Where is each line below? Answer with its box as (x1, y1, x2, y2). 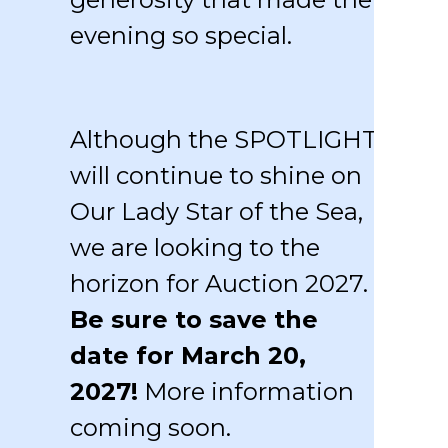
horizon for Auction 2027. (70, 269, 368, 298)
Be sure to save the (70, 305, 318, 334)
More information (138, 377, 354, 406)
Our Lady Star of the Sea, (70, 197, 363, 226)
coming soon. (70, 413, 231, 442)
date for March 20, (70, 341, 306, 370)
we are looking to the (70, 233, 320, 262)
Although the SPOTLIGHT (70, 125, 378, 154)
